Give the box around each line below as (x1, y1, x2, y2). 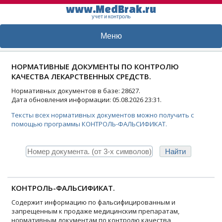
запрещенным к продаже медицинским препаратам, (11, 207, 179, 216)
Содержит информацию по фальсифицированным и (11, 198, 175, 207)
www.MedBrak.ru (66, 3, 156, 15)
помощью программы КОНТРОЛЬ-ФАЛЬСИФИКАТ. (11, 119, 167, 128)
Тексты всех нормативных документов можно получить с (11, 111, 194, 119)
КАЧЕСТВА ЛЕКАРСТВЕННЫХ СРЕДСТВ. (11, 71, 151, 81)
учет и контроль (91, 13, 131, 19)
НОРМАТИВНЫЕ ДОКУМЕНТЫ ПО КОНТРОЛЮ (11, 61, 179, 71)
